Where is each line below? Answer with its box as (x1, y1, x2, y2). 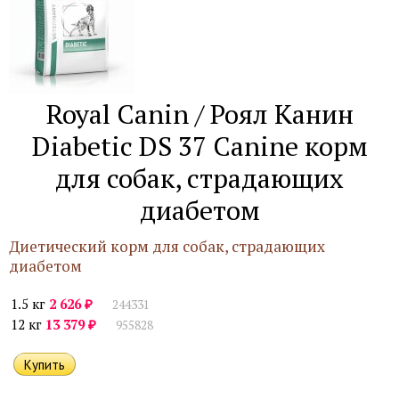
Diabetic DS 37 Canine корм (31, 128, 368, 164)
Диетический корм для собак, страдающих (9, 236, 325, 256)
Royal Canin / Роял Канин (45, 96, 354, 132)
